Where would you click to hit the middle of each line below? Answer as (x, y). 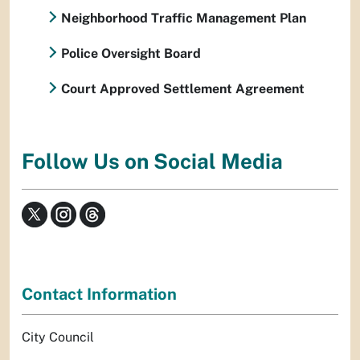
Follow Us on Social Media (152, 162)
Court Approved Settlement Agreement (183, 89)
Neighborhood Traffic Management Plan (184, 18)
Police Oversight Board (131, 53)
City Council (58, 337)
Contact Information (99, 294)
